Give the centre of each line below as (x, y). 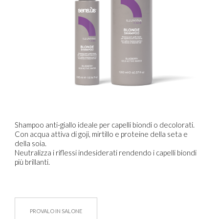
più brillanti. (32, 162)
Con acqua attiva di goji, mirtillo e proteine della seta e (101, 134)
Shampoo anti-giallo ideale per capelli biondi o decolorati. (105, 125)
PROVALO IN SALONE (56, 211)
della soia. (31, 143)
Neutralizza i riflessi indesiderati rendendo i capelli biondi (106, 153)
